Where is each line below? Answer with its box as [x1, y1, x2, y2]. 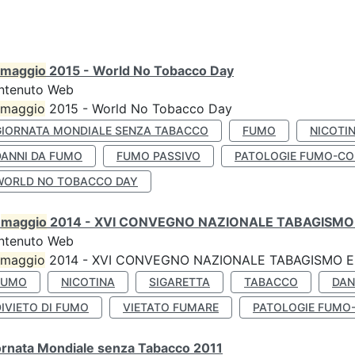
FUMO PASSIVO [116, 149, 200, 162]
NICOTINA [61, 275, 115, 288]
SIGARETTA [149, 275, 210, 288]
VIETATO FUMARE [123, 300, 219, 314]
